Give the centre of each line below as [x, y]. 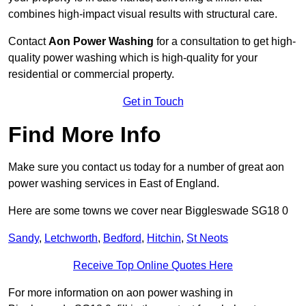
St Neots [207, 238]
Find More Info [85, 135]
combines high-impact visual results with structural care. [143, 14]
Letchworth [71, 238]
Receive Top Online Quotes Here [153, 266]
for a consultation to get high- [225, 42]
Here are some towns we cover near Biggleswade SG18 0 [148, 211]
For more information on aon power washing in [121, 293]
